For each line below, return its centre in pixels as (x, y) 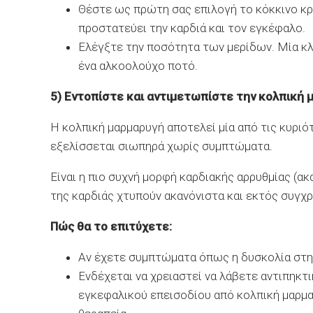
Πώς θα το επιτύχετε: (111, 226)
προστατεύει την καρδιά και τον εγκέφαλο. (192, 28)
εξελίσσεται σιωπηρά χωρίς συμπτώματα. (161, 146)
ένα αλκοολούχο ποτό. (138, 66)
